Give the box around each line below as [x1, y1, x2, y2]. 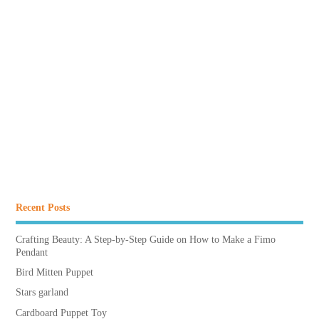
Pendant [15, 247, 48, 258]
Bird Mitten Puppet [15, 267, 93, 278]
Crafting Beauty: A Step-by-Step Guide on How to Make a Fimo [15, 234, 276, 246]
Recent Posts [15, 202, 70, 213]
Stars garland [15, 287, 68, 298]
